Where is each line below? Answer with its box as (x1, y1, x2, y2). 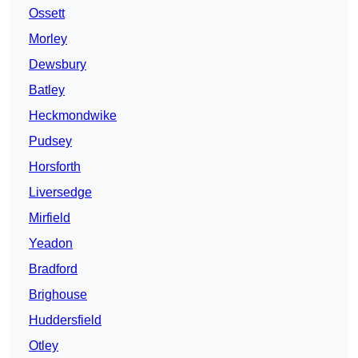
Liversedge (29, 185, 92, 200)
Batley (29, 83, 65, 97)
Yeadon (29, 237, 73, 251)
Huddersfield (29, 313, 101, 328)
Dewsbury (29, 58, 86, 72)
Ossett (29, 6, 65, 21)
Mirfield (29, 211, 70, 225)
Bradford (29, 262, 78, 276)
